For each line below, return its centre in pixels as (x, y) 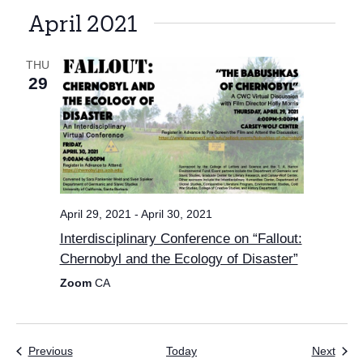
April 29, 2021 (95, 214)
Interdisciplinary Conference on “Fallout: (181, 238)
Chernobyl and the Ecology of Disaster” (179, 258)
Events (89, 350)
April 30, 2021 (176, 214)
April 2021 (83, 23)
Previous (50, 350)
